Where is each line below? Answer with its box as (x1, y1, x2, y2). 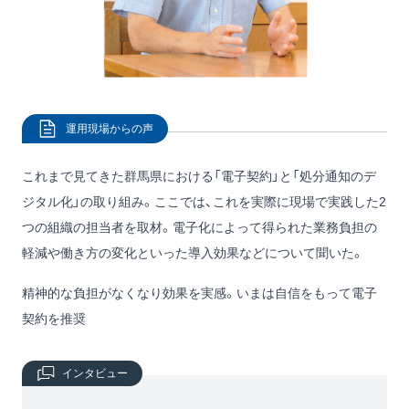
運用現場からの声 (66, 122, 153, 136)
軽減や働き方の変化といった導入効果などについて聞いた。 (22, 246, 364, 261)
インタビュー (62, 367, 128, 381)
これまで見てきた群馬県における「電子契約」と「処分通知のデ (22, 169, 376, 184)
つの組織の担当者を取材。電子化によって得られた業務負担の (22, 220, 377, 236)
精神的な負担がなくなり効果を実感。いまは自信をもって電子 (22, 286, 377, 301)
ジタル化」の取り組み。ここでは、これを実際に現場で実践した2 (22, 194, 386, 210)
